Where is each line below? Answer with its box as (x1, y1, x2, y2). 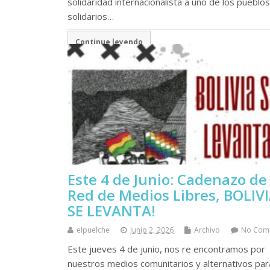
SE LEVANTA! (67, 200, 155, 221)
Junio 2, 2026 (130, 224, 174, 235)
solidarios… (67, 10, 114, 22)
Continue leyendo (75, 37, 143, 47)
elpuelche (77, 224, 110, 235)
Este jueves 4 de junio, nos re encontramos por (67, 242, 265, 255)
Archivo (194, 224, 220, 235)
